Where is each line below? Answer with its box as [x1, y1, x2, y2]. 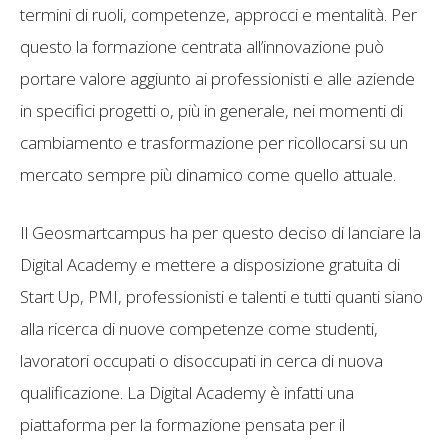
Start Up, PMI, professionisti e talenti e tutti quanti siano [20, 284, 423, 308]
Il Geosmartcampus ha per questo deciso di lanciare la [20, 220, 421, 244]
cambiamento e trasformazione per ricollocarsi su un [20, 130, 408, 154]
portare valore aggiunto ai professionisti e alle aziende [20, 66, 415, 90]
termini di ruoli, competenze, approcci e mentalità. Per [20, 2, 417, 26]
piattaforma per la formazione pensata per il [20, 412, 345, 436]
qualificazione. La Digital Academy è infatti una [20, 380, 354, 404]
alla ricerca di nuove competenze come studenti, [20, 316, 378, 340]
